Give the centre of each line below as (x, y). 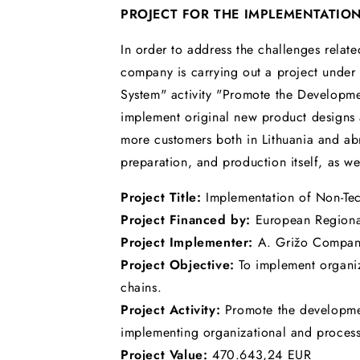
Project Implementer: (189, 242)
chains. (141, 287)
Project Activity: (173, 309)
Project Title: (163, 197)
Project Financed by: (188, 219)
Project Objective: (180, 264)
